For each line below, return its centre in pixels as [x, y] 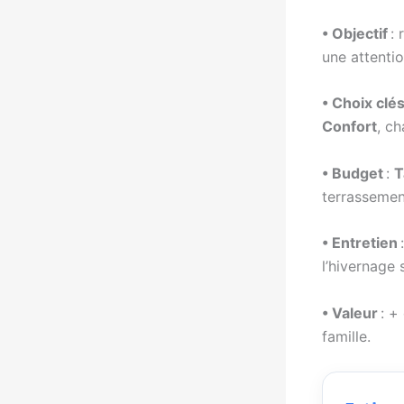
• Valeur [350, 313]
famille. [346, 336]
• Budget [353, 173]
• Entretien [360, 243]
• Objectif [355, 33]
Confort [349, 127]
